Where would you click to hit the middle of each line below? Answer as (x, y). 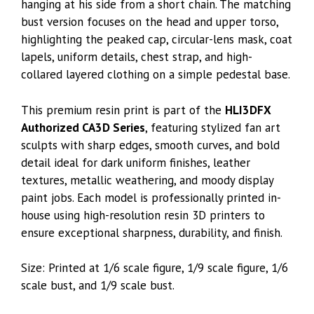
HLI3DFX (248, 110)
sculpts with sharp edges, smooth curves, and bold (150, 145)
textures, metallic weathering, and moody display (147, 180)
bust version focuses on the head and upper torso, (150, 22)
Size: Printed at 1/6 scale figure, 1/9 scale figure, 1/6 (155, 268)
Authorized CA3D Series (83, 127)
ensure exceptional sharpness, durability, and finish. (152, 232)
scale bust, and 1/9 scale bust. (98, 285)
